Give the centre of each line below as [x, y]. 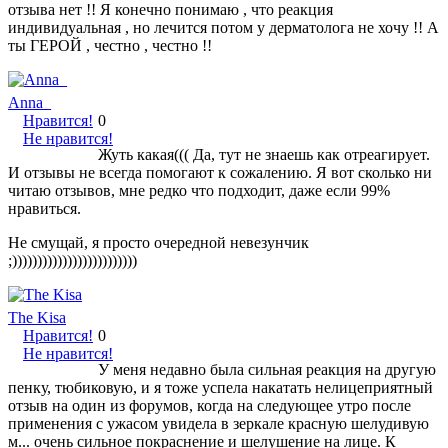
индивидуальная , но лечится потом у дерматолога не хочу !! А [223, 27]
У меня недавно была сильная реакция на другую [267, 369]
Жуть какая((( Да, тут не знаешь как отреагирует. [264, 154]
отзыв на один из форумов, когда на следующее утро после [209, 405]
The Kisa [37, 317]
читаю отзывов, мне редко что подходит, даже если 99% [199, 190]
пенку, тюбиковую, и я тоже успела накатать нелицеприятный [220, 387]
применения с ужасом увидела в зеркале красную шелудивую [218, 423]
